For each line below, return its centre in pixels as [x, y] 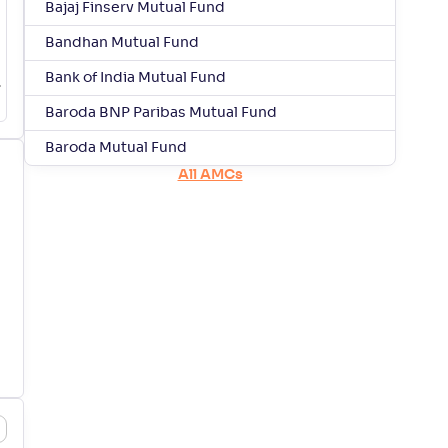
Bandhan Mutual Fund [122, 43]
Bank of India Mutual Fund [135, 78]
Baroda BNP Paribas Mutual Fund [161, 113]
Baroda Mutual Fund [116, 148]
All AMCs [210, 175]
